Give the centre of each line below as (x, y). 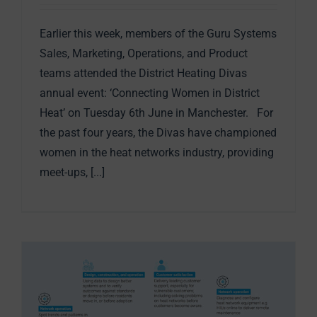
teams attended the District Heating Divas (143, 74)
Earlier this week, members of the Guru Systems (158, 34)
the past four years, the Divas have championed (158, 133)
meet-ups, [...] (72, 173)
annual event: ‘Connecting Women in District (150, 93)
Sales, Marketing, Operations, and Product (144, 54)
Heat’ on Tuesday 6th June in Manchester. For (156, 113)
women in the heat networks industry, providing (157, 153)
